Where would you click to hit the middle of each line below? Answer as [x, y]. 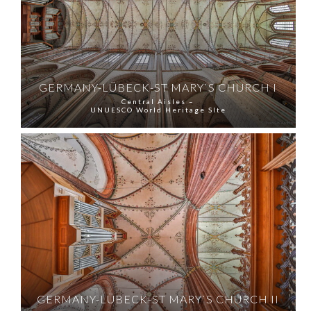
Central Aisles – [158, 101]
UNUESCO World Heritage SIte [158, 109]
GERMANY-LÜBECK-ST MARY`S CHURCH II [158, 299]
